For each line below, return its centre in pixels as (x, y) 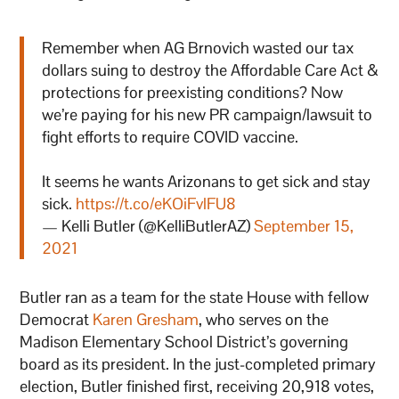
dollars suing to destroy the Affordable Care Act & (211, 69)
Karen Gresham (146, 319)
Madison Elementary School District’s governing (184, 341)
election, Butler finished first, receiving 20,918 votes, (197, 386)
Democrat (57, 319)
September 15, (304, 225)
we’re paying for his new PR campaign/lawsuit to (208, 114)
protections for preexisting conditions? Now (193, 92)
